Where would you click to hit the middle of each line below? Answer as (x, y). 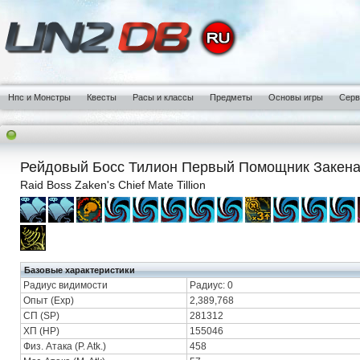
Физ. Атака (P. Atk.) (65, 346)
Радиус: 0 (211, 285)
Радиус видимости (65, 285)
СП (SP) (41, 316)
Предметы (231, 97)
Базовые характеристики (80, 270)
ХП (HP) (41, 331)
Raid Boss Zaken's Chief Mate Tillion (113, 185)
